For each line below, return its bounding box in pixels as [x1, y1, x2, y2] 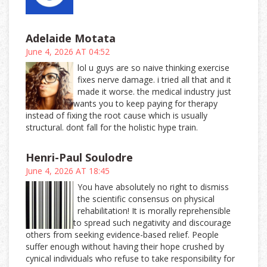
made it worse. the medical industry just [77, 86, 232, 98]
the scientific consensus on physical [77, 193, 215, 205]
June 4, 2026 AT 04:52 [26, 46, 110, 58]
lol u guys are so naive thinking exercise [77, 62, 230, 74]
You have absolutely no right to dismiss [77, 181, 229, 193]
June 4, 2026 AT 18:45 [26, 165, 110, 177]
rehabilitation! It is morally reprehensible [77, 205, 231, 217]
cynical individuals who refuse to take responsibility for [26, 253, 235, 265]
